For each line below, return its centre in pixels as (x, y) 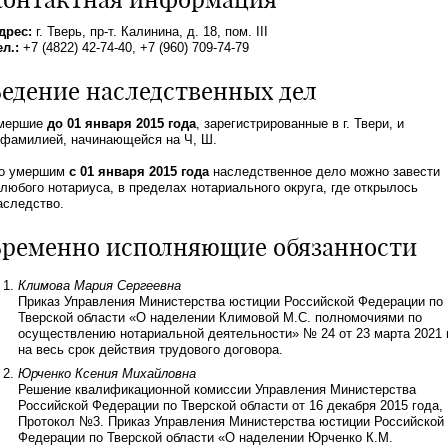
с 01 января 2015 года (139, 171)
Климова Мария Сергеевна (99, 285)
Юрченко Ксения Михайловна (107, 373)
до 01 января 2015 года (121, 123)
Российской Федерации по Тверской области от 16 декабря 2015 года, (230, 405)
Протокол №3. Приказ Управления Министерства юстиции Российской (231, 421)
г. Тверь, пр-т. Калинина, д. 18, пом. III (150, 31)
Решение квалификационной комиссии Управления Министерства (217, 389)
